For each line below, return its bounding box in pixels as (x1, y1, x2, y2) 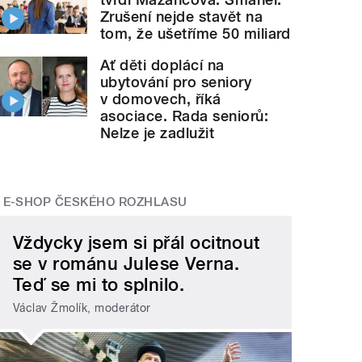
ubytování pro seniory (100, 73, 252, 90)
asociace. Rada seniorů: (100, 107, 269, 124)
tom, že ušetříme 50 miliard (100, 24, 291, 42)
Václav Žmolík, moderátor (13, 301, 151, 314)
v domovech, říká (100, 90, 221, 107)
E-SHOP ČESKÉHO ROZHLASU (2, 194, 187, 209)
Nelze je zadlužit (100, 124, 215, 141)
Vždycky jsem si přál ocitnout (13, 232, 260, 253)
